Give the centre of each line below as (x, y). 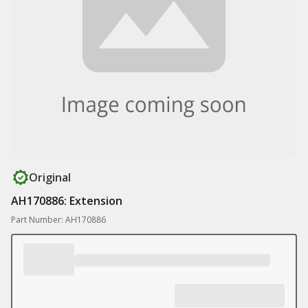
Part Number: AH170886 (58, 220)
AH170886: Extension (67, 201)
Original (50, 177)
